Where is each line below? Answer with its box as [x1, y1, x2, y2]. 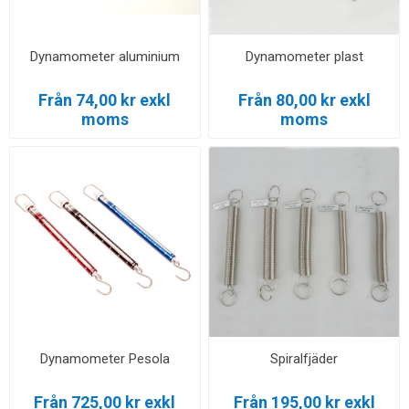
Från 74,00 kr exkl [38, 89, 172, 110]
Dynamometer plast [245, 47, 363, 65]
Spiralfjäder [270, 350, 339, 367]
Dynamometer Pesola [39, 350, 170, 367]
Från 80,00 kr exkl [237, 89, 371, 110]
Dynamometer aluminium [29, 47, 180, 65]
